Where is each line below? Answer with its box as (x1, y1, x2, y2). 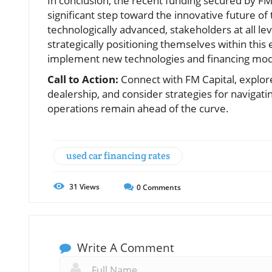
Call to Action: (47, 72, 118, 86)
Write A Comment (74, 239, 174, 256)
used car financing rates (66, 149, 170, 162)
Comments (141, 182, 181, 192)
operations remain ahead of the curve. (47, 101, 229, 115)
